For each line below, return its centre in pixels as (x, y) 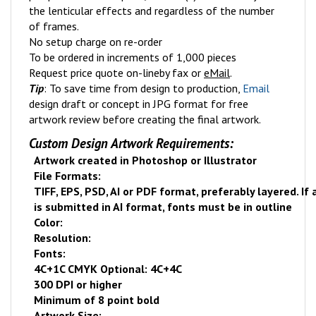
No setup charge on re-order (96, 42)
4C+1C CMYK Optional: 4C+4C (108, 269)
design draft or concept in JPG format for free (139, 104)
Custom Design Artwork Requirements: (131, 143)
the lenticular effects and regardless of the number (152, 11)
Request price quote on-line (94, 73)
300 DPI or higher (78, 284)
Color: (49, 222)
